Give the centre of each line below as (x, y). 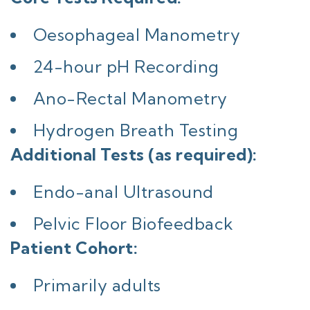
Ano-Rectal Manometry (130, 98)
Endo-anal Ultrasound (124, 192)
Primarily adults (97, 285)
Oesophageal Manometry (137, 35)
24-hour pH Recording (126, 66)
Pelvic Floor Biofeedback (134, 224)
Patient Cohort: (74, 248)
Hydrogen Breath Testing (136, 130)
